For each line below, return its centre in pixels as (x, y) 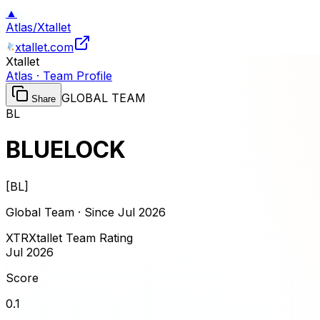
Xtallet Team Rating (81, 237)
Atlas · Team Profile (59, 76)
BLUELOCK (66, 150)
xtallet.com (44, 47)
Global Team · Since (60, 212)
